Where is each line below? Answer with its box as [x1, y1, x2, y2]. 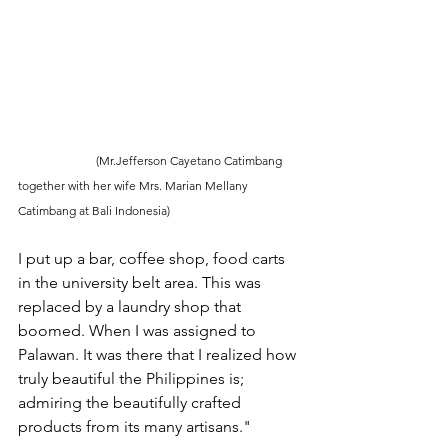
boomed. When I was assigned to [18, 321, 260, 341]
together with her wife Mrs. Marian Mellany [18, 178, 251, 194]
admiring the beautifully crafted [18, 393, 245, 413]
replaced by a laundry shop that [18, 297, 245, 317]
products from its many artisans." [18, 417, 251, 437]
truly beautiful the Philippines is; [18, 369, 248, 389]
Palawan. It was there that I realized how [18, 345, 300, 365]
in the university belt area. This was [18, 273, 265, 293]
